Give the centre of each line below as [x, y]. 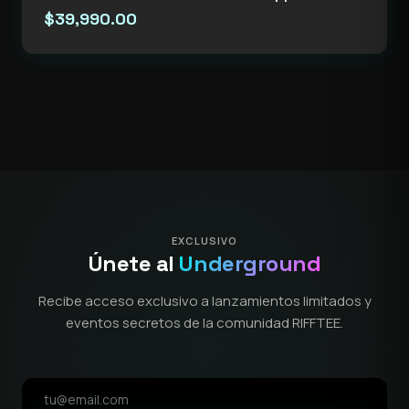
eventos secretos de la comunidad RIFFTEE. [204, 323]
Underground [250, 264]
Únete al [134, 264]
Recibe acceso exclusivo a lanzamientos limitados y [204, 301]
